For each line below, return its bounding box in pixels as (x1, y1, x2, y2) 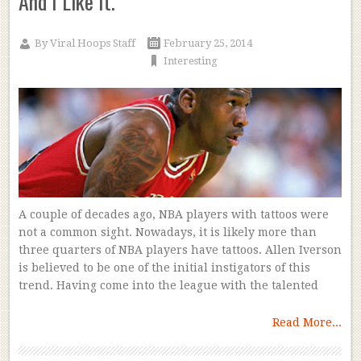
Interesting (163, 55, 218, 68)
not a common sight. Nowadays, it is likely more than (18, 226, 317, 239)
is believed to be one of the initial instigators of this (18, 261, 310, 275)
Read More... (272, 316, 342, 330)
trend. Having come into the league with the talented (18, 279, 318, 293)
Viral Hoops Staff (49, 37, 135, 50)
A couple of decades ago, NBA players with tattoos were (18, 208, 329, 222)
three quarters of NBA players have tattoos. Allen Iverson (18, 243, 342, 257)
